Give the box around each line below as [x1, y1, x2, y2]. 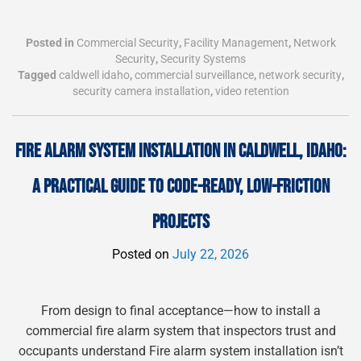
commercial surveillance [134, 68, 254, 82]
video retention [214, 85, 289, 98]
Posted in [25, 36, 77, 50]
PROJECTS [151, 210, 210, 234]
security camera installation [72, 85, 210, 98]
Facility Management [183, 36, 288, 50]
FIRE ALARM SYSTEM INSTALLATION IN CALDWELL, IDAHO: [15, 139, 346, 164]
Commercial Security [76, 36, 179, 50]
